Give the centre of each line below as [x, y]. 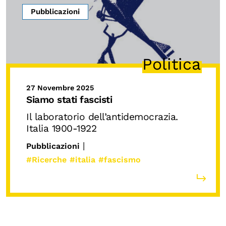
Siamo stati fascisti [69, 99]
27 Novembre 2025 [60, 88]
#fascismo [120, 160]
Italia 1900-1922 [61, 128]
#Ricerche [46, 160]
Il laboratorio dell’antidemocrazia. [102, 117]
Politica [172, 64]
